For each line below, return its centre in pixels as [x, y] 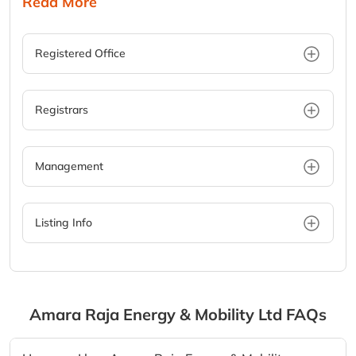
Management [69, 166]
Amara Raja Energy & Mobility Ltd [156, 315]
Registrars [62, 110]
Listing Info [64, 223]
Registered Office [80, 54]
